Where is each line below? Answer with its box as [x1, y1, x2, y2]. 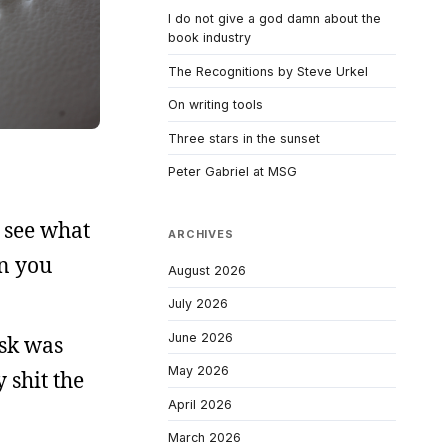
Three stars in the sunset [168, 130, 320, 146]
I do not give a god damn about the [168, 11, 381, 27]
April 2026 [168, 396, 232, 412]
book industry [168, 30, 251, 46]
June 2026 [168, 329, 233, 345]
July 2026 [168, 296, 228, 312]
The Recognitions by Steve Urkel [168, 63, 368, 79]
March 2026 [168, 430, 241, 446]
